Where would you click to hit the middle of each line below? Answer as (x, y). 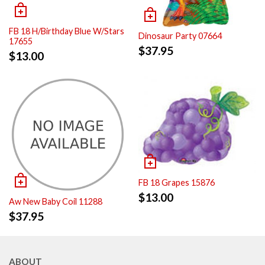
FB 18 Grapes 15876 (177, 182)
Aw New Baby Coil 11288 (56, 201)
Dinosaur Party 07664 (180, 35)
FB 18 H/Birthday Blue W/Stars (67, 31)
